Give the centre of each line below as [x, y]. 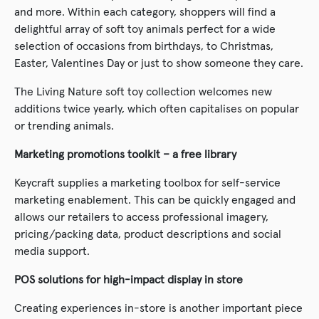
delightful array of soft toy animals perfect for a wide [145, 29]
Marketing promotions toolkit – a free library [125, 154]
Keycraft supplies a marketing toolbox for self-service [147, 183]
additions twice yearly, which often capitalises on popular [157, 109]
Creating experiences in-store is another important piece [158, 308]
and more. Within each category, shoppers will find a [145, 12]
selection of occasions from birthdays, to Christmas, [144, 46]
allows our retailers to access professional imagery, [141, 217]
